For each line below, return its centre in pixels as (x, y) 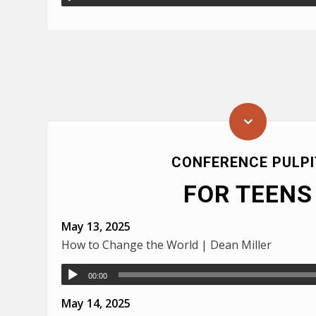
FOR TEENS (248, 194)
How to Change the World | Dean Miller (166, 245)
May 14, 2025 (96, 304)
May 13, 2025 (96, 227)
